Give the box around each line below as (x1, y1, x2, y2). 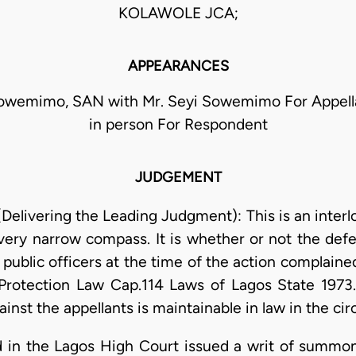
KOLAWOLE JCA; (118, 4, 238, 23)
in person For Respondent (88, 115, 268, 134)
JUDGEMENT (134, 168, 222, 187)
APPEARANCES (127, 57, 229, 75)
